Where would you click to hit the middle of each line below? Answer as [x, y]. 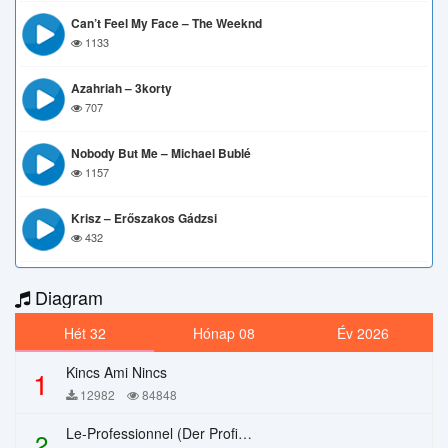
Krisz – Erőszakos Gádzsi [144, 218]
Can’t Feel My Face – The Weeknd [166, 23]
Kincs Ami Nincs [116, 372]
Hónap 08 [223, 333]
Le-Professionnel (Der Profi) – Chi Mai [245, 433]
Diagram [66, 297]
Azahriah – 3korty [121, 88]
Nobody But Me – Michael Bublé [161, 153]
